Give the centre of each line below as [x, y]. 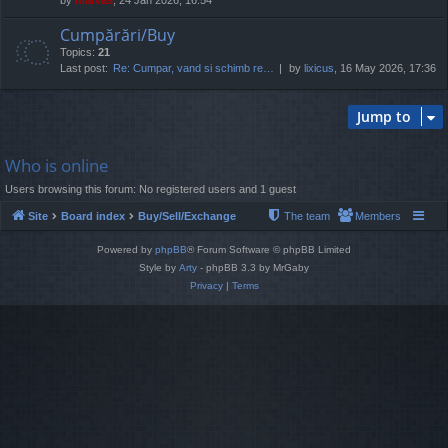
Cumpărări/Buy [117, 34]
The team [307, 216]
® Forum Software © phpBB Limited [269, 250]
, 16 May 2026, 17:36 [385, 67]
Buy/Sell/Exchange [187, 216]
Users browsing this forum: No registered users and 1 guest [150, 188]
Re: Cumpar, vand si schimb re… [193, 67]
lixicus [319, 67]
